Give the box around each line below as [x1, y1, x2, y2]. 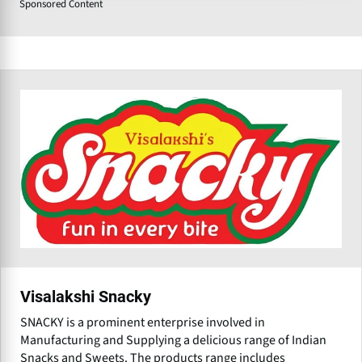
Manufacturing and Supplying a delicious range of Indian [20, 330, 326, 349]
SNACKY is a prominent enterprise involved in [20, 313, 265, 331]
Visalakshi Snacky [20, 286, 151, 306]
